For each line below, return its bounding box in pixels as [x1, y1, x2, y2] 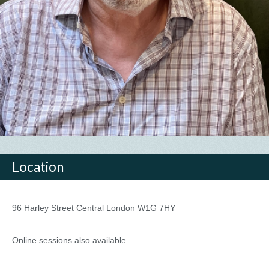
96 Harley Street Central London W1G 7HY [12, 203, 175, 213]
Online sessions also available [12, 235, 126, 246]
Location [12, 159, 64, 175]
